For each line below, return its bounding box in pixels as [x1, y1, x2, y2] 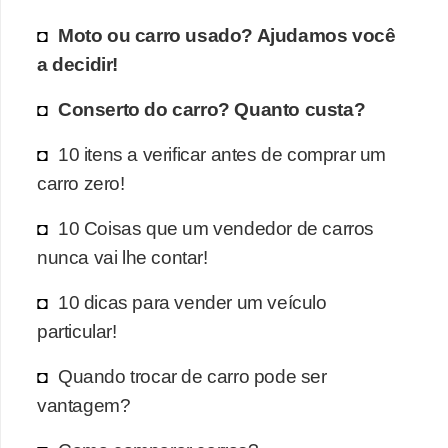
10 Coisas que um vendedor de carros [58, 216, 375, 239]
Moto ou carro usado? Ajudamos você [58, 23, 396, 46]
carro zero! [37, 171, 125, 194]
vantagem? [37, 393, 131, 416]
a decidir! [37, 52, 118, 75]
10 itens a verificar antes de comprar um [58, 142, 387, 165]
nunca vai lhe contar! [37, 245, 208, 268]
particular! [37, 319, 117, 342]
